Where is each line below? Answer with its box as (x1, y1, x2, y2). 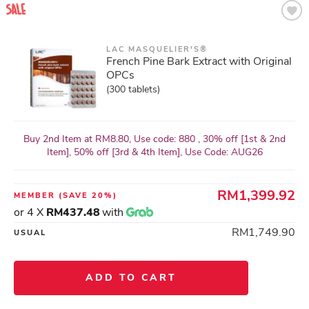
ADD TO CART (86, 271, 177, 284)
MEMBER (14, 190, 59, 201)
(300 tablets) (106, 83, 160, 96)
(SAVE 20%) (59, 190, 117, 201)
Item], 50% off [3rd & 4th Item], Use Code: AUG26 (46, 146, 263, 159)
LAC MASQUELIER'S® (106, 44, 208, 54)
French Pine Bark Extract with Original (106, 54, 292, 69)
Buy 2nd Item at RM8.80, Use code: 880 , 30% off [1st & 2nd (23, 132, 286, 146)
